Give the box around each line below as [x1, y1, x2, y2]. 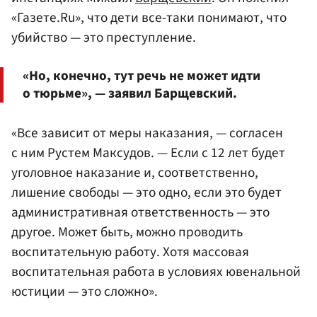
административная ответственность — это [11, 202, 270, 223]
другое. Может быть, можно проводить [11, 222, 243, 243]
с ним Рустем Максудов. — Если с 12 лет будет [11, 143, 285, 163]
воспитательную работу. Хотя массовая [11, 242, 249, 263]
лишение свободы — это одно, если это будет [11, 183, 282, 203]
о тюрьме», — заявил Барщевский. [23, 83, 237, 104]
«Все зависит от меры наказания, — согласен [11, 123, 283, 144]
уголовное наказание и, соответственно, [11, 163, 258, 183]
